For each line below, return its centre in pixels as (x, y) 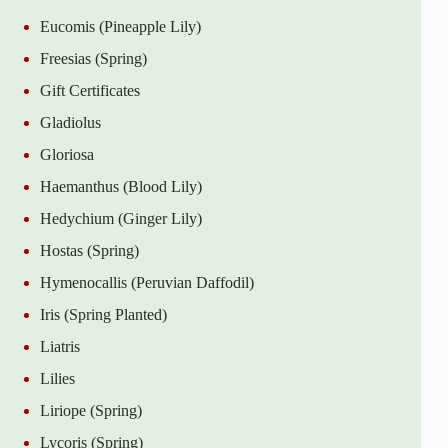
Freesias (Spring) (93, 59)
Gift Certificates (90, 91)
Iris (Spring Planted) (103, 315)
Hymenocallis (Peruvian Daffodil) (147, 283)
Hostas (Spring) (89, 251)
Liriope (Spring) (91, 411)
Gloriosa (67, 155)
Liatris (60, 347)
